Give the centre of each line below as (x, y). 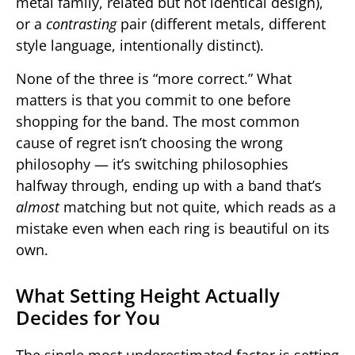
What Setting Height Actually (148, 295)
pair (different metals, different (221, 24)
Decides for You (88, 317)
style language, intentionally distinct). (140, 46)
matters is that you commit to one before (153, 99)
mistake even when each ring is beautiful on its (173, 228)
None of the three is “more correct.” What (154, 78)
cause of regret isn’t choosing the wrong (149, 142)
